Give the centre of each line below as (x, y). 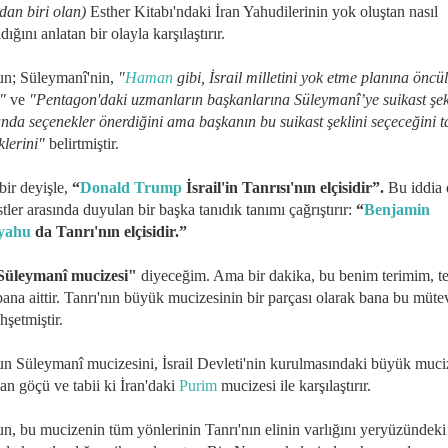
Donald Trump (131, 187)
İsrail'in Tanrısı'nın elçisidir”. (283, 187)
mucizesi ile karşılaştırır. (294, 385)
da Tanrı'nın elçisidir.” (109, 231)
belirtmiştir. (82, 143)
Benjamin (397, 209)
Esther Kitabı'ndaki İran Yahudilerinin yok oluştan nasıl (262, 11)
